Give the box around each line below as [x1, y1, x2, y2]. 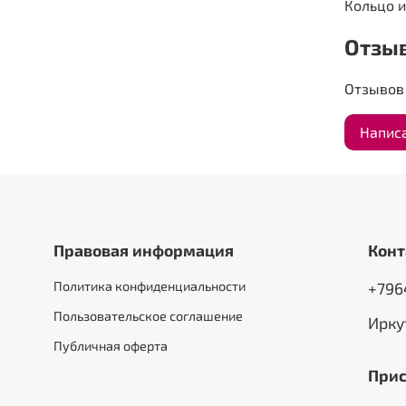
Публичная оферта [53, 338, 168, 354]
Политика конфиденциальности [53, 278, 246, 295]
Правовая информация [53, 240, 234, 261]
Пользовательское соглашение [53, 308, 243, 324]
